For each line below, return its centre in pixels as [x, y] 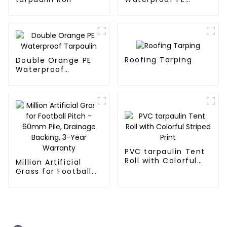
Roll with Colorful [161, 161]
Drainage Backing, [54, 190]
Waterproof [40, 70]
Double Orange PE [53, 61]
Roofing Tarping [158, 60]
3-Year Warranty [51, 199]
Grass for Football [53, 172]
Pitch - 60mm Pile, [55, 181]
